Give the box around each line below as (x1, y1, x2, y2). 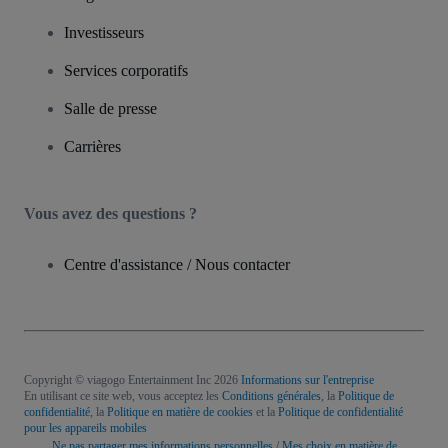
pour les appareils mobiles (24, 421, 147, 436)
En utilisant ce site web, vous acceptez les (24, 389, 222, 404)
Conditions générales (222, 389, 321, 404)
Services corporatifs (64, 62, 188, 80)
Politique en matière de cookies (107, 405, 253, 420)
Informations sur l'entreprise (241, 373, 374, 388)
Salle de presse (64, 100, 157, 118)
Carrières (64, 138, 121, 156)
